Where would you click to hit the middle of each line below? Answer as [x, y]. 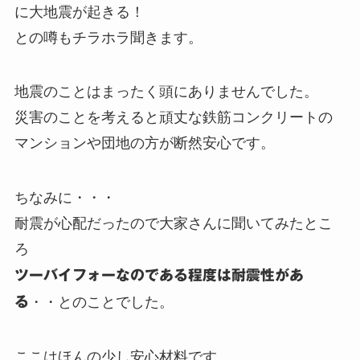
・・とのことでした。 [101, 303]
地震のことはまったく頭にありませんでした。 [166, 92]
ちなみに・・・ [65, 198]
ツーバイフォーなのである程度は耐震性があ [159, 275]
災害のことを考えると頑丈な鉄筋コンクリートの [173, 118]
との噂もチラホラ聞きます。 [108, 37]
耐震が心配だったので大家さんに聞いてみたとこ [173, 224]
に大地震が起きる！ [79, 12]
